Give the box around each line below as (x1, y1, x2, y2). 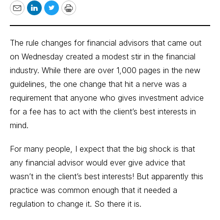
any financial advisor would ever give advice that (10, 158, 185, 167)
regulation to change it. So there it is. (10, 199, 141, 209)
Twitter (51, 8, 80, 19)
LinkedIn (33, 8, 69, 19)
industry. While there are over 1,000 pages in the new (10, 65, 200, 75)
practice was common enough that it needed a (10, 185, 177, 195)
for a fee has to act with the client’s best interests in (10, 107, 196, 116)
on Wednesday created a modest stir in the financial (10, 52, 195, 61)
